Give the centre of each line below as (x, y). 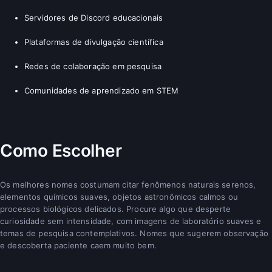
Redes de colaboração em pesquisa (93, 66)
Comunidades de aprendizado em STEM (102, 90)
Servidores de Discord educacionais (94, 17)
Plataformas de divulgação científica (94, 42)
